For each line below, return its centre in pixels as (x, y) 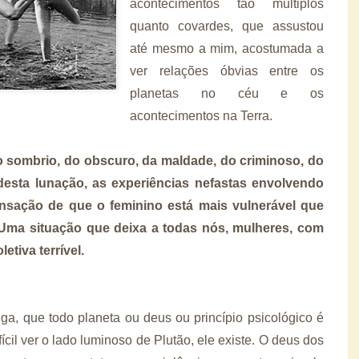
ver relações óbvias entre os (227, 71)
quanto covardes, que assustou (227, 26)
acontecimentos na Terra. (203, 115)
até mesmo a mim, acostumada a (227, 48)
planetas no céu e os (227, 93)
